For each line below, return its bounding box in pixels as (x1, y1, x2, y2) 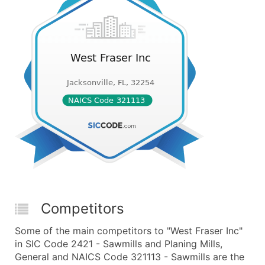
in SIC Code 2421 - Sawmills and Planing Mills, (15, 238, 222, 250)
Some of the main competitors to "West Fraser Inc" (15, 225, 243, 237)
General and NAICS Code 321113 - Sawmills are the (15, 251, 244, 263)
